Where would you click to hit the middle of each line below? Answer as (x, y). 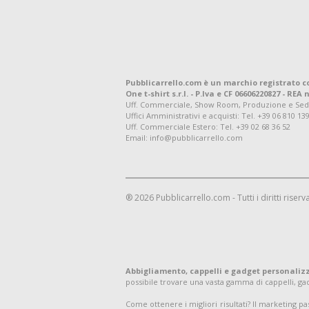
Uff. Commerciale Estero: (173, 127)
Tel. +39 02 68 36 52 (255, 127)
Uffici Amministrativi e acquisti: (183, 116)
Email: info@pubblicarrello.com (184, 138)
